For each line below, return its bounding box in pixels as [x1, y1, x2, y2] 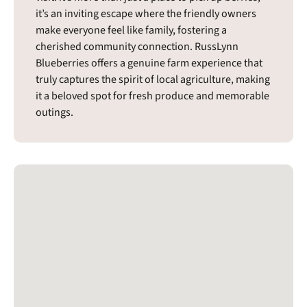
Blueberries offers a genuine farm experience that [36, 55, 262, 71]
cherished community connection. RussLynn [36, 38, 238, 54]
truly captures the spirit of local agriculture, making [36, 71, 270, 87]
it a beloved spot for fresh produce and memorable [36, 88, 269, 103]
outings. [36, 104, 73, 120]
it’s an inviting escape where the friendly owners [36, 5, 256, 21]
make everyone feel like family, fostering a [36, 22, 227, 38]
